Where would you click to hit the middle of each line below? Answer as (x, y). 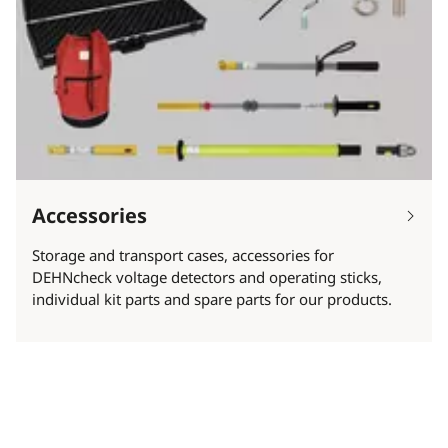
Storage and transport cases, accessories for (183, 254)
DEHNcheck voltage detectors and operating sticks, (207, 276)
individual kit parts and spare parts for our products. (212, 298)
